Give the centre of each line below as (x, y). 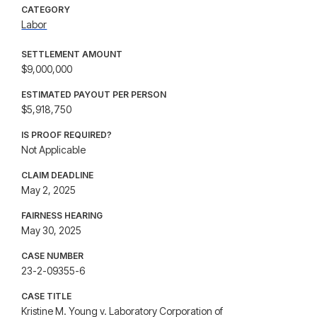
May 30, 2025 (52, 230)
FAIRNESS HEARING (62, 215)
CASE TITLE (47, 296)
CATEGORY (46, 10)
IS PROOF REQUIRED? (67, 135)
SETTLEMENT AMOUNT (72, 54)
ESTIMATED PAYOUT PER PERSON (94, 94)
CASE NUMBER (53, 256)
